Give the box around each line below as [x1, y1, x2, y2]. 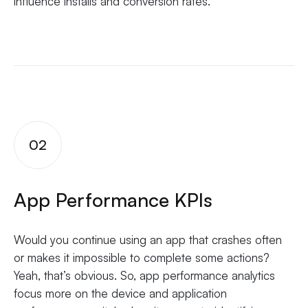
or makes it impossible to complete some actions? [14, 250, 269, 265]
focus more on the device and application [14, 286, 227, 301]
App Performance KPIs [14, 188, 212, 212]
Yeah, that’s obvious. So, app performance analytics [14, 268, 275, 283]
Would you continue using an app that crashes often [14, 232, 282, 247]
